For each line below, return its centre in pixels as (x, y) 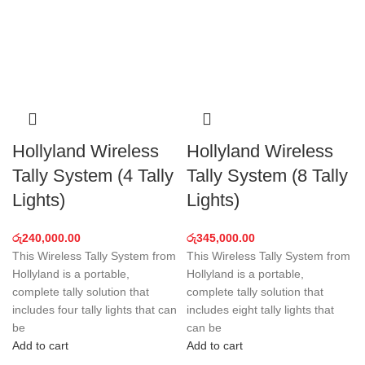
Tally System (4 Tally (93, 176)
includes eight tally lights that (260, 310)
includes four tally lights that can (95, 310)
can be (204, 328)
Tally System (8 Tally (267, 176)
